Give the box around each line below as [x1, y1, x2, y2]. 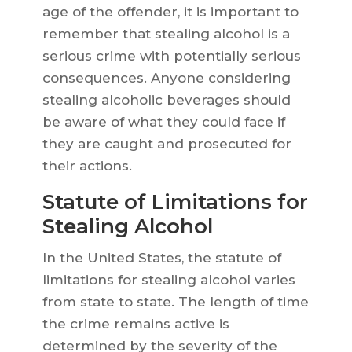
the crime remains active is [42, 316, 229, 332]
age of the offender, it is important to [42, 4, 299, 20]
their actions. [42, 158, 132, 174]
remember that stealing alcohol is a [42, 26, 290, 42]
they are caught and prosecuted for [42, 136, 291, 152]
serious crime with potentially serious [42, 48, 301, 64]
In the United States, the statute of [42, 250, 281, 266]
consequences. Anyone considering [42, 70, 291, 86]
